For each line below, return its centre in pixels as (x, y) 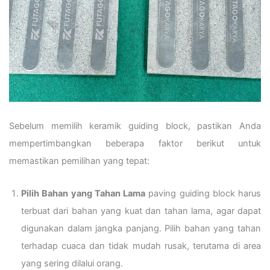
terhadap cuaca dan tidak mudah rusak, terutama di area (141, 246)
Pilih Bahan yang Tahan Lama (83, 194)
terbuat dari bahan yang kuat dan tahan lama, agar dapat (141, 211)
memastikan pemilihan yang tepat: (79, 161)
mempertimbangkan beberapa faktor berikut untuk (135, 143)
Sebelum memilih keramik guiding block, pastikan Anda (135, 126)
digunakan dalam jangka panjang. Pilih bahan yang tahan (141, 229)
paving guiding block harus (203, 194)
